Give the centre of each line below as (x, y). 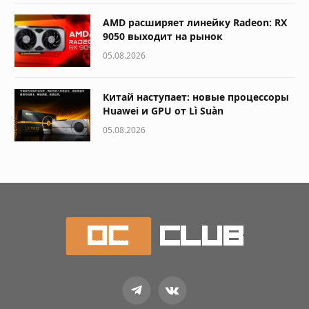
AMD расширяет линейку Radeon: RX (195, 23)
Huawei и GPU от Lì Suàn (163, 111)
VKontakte (193, 296)
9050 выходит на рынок (163, 37)
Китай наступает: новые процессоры (196, 97)
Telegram (154, 296)
